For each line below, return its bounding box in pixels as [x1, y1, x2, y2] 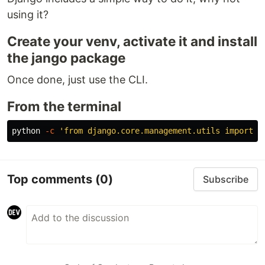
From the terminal [7, 98, 121, 114]
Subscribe [203, 173, 248, 185]
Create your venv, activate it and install [7, 33, 257, 49]
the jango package [7, 50, 125, 66]
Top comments [7, 172, 95, 186]
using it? [7, 8, 49, 21]
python [12, 126, 45, 135]
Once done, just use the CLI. [7, 73, 148, 86]
